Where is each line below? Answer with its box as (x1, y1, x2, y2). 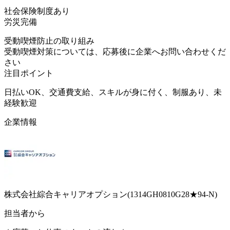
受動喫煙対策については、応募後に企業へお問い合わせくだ (4, 47, 226, 56)
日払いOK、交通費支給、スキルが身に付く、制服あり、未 (4, 87, 222, 97)
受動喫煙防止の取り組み (4, 36, 94, 45)
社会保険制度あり (4, 6, 70, 15)
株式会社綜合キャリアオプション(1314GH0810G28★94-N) (4, 189, 217, 199)
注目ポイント (4, 68, 53, 78)
